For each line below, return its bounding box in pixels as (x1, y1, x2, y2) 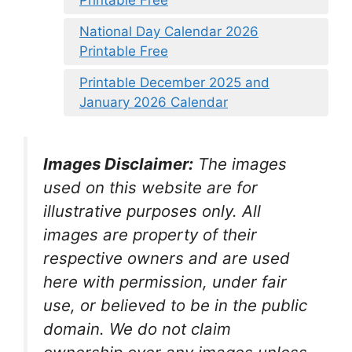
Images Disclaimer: (43, 153, 193, 174)
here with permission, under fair (43, 271, 287, 291)
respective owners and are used (43, 247, 290, 268)
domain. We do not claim (43, 318, 231, 339)
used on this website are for (43, 177, 258, 197)
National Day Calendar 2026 (79, 24, 258, 40)
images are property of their (43, 224, 257, 244)
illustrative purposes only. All (43, 200, 261, 221)
